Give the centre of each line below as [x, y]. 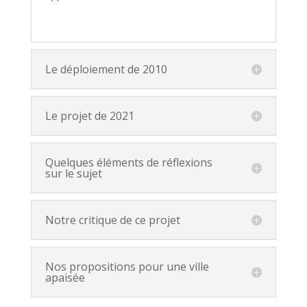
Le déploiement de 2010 [106, 69]
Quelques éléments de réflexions [128, 162]
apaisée [65, 278]
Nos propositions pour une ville [127, 267]
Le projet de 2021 [89, 116]
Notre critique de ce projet [112, 220]
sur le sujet [73, 173]
